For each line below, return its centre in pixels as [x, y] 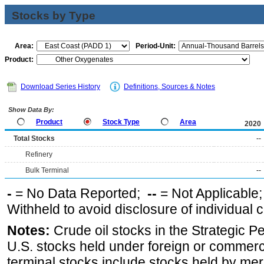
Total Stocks [34, 138]
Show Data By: [30, 110]
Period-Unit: [156, 46]
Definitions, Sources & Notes [169, 87]
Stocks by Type [54, 16]
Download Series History [60, 87]
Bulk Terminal [47, 170]
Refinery [39, 154]
